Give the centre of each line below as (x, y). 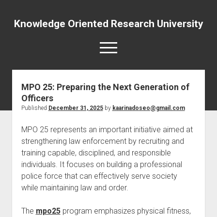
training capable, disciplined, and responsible (96, 153)
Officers (37, 98)
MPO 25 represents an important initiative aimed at (107, 130)
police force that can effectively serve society (99, 176)
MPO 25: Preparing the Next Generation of (105, 87)
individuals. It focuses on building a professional (101, 164)
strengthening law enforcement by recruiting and (102, 141)
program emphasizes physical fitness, (125, 211)
